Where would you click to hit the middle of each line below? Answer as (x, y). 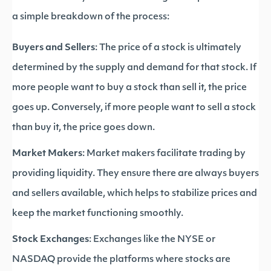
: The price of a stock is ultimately (168, 48)
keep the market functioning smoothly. (98, 214)
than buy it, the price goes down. (83, 128)
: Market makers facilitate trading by (164, 154)
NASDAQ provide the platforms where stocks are (121, 260)
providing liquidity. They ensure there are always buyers (135, 174)
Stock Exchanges (51, 240)
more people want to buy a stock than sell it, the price (129, 88)
